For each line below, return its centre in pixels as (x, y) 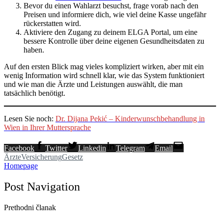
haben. (34, 50)
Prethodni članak (30, 208)
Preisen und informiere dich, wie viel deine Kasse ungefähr (115, 15)
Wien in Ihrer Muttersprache (47, 128)
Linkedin (92, 148)
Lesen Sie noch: (30, 119)
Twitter (56, 148)
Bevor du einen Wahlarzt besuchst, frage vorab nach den (111, 6)
